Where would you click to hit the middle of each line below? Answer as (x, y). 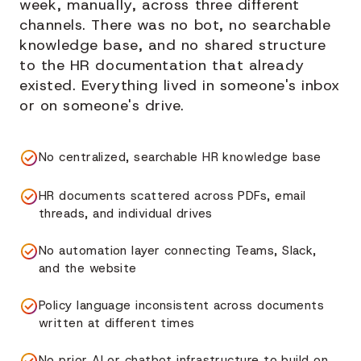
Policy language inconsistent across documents (182, 306)
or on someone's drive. (102, 106)
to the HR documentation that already (162, 66)
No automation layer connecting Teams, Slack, (178, 251)
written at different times (117, 324)
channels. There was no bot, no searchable (175, 25)
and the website (88, 269)
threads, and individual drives (126, 214)
